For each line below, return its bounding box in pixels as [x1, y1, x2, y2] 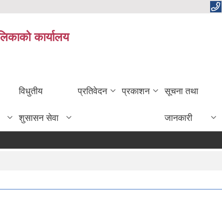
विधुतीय [18, 86, 43, 96]
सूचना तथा [165, 86, 199, 96]
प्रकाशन [122, 86, 150, 96]
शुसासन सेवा [18, 112, 58, 123]
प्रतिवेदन [78, 86, 108, 96]
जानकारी [165, 112, 193, 123]
